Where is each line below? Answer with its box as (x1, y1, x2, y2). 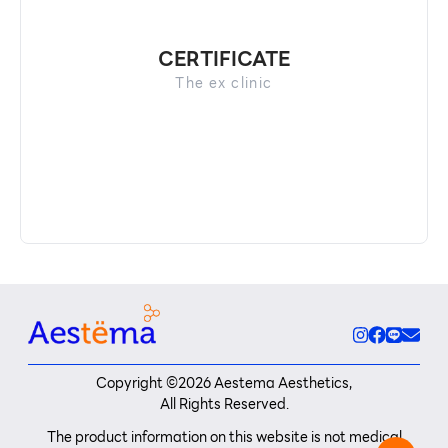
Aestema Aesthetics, (211, 372, 352, 394)
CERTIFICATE (158, 42, 290, 75)
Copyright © (96, 372, 178, 394)
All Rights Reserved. (159, 393, 289, 415)
